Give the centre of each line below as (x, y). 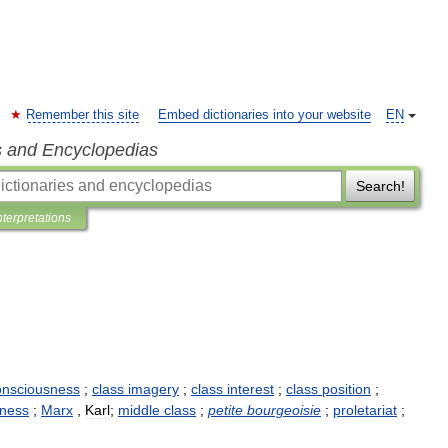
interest (250, 389)
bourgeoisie (284, 410)
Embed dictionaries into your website (264, 115)
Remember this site (82, 115)
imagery (153, 389)
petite (225, 410)
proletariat (365, 410)
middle (139, 410)
